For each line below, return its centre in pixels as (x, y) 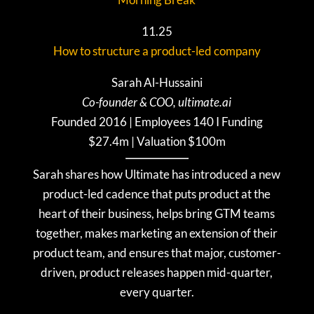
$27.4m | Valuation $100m (157, 142)
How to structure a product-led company (157, 51)
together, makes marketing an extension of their (157, 233)
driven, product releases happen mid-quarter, (157, 273)
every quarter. (157, 292)
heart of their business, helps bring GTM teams (157, 214)
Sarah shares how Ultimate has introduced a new (157, 175)
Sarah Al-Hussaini (157, 83)
